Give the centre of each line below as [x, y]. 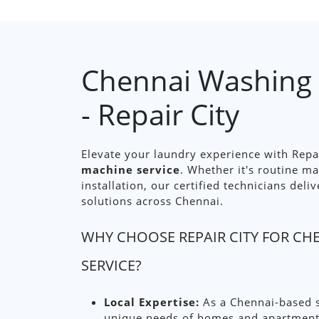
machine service [131, 169]
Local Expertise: [152, 302]
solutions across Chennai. [152, 201]
